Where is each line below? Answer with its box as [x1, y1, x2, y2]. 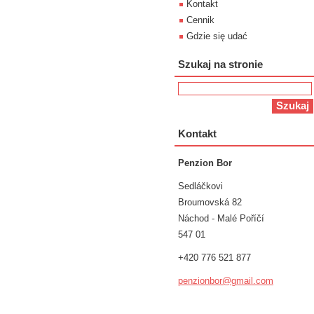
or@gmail [214, 275, 253, 286]
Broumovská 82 [178, 197, 242, 207]
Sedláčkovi [178, 181, 223, 191]
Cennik [186, 15, 214, 25]
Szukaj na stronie [178, 58, 263, 70]
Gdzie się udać [186, 31, 247, 41]
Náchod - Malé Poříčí [178, 213, 264, 224]
